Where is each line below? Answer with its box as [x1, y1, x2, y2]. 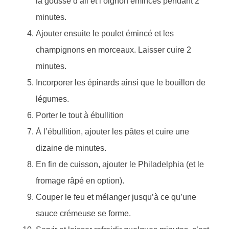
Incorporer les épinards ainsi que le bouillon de [36, 78, 205, 87]
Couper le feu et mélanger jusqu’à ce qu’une [36, 193, 196, 202]
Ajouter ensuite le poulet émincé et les [36, 29, 174, 38]
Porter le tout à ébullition [36, 111, 124, 120]
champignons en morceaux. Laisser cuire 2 [36, 45, 191, 55]
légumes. [36, 95, 69, 104]
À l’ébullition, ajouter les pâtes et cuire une [36, 127, 189, 136]
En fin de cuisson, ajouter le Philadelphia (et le [36, 160, 204, 169]
